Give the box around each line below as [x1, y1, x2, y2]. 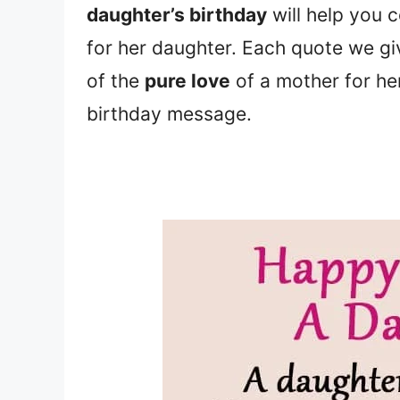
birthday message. [87, 102, 252, 125]
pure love [145, 69, 230, 92]
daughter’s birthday [87, 3, 267, 26]
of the [87, 69, 145, 92]
